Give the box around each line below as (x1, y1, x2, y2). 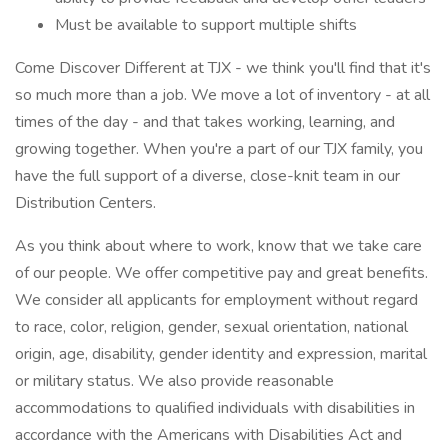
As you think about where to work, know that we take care (15, 235, 422, 257)
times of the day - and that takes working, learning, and (15, 111, 395, 133)
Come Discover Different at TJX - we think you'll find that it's (15, 57, 431, 79)
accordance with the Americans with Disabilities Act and (15, 424, 402, 446)
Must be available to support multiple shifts (55, 14, 357, 36)
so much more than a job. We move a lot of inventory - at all (15, 84, 430, 106)
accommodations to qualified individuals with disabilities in (15, 397, 415, 419)
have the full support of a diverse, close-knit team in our (15, 165, 400, 187)
